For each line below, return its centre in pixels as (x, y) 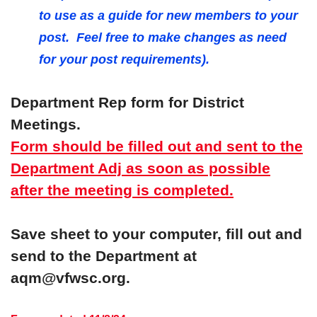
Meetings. (46, 124)
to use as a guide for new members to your (168, 16)
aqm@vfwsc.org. (75, 278)
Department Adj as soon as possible (140, 168)
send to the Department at (104, 256)
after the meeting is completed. (122, 190)
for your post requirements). (126, 59)
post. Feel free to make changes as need (163, 38)
